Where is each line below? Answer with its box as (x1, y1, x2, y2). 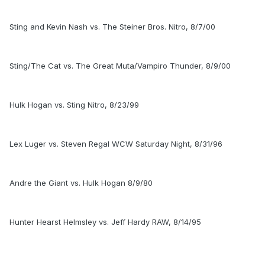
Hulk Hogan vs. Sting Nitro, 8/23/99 (9, 100, 139, 110)
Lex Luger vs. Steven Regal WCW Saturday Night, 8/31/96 (9, 139, 222, 149)
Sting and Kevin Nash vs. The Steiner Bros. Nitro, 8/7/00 (9, 22, 215, 32)
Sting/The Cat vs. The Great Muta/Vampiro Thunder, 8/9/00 (9, 61, 231, 71)
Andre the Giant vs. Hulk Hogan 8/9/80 (9, 178, 153, 188)
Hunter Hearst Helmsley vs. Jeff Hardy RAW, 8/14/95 (9, 217, 201, 227)
